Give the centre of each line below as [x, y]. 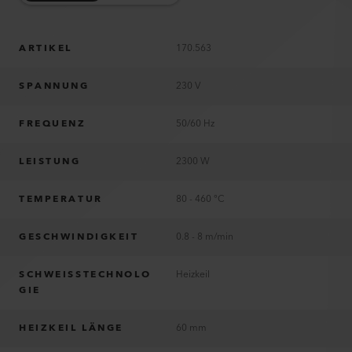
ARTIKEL [46, 48]
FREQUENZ [53, 124]
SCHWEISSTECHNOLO [85, 275]
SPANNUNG [54, 86]
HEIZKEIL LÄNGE [71, 328]
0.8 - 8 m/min [205, 237]
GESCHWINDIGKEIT [79, 237]
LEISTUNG [50, 161]
